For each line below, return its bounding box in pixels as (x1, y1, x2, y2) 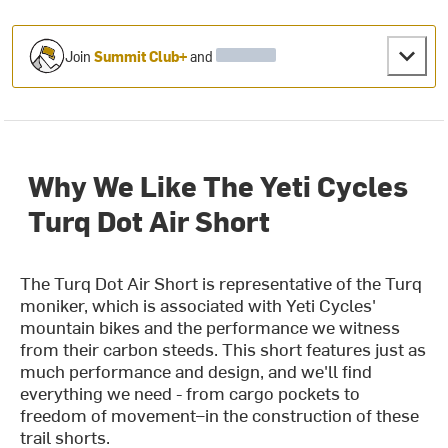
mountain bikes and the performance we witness (20, 314, 401, 340)
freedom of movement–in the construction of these (20, 402, 420, 428)
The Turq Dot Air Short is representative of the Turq (20, 270, 423, 296)
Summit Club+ (94, 46, 188, 66)
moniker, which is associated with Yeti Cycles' (20, 292, 377, 318)
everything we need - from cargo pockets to (20, 380, 361, 406)
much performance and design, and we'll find (20, 358, 373, 384)
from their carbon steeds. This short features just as (20, 336, 427, 362)
